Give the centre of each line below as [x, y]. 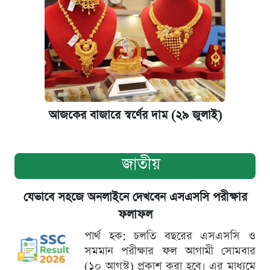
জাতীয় [141, 164]
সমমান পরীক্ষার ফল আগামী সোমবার [170, 251]
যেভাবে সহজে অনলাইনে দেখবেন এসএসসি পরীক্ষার [135, 197]
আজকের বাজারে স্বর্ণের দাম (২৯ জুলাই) [135, 115]
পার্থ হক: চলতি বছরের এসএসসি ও [170, 236]
